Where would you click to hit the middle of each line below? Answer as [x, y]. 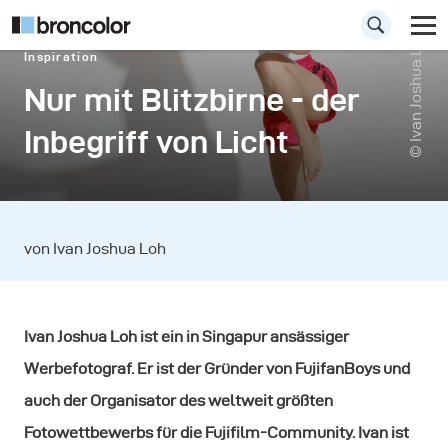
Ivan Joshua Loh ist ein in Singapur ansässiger [186, 336]
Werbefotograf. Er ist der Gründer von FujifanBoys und [217, 368]
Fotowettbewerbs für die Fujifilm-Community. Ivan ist [216, 432]
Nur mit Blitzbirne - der [192, 99]
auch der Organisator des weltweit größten [178, 400]
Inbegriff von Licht [156, 141]
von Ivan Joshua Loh [95, 248]
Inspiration [61, 56]
